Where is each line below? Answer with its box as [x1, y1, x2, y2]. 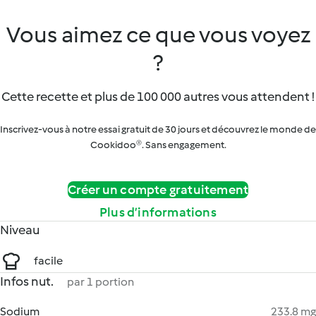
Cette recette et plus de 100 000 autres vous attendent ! [1, 89, 315, 104]
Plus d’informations [99, 205, 217, 220]
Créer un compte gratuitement [67, 182, 249, 197]
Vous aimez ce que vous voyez [6, 21, 310, 48]
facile [34, 254, 63, 267]
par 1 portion [67, 275, 134, 288]
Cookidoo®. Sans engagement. [90, 139, 226, 151]
